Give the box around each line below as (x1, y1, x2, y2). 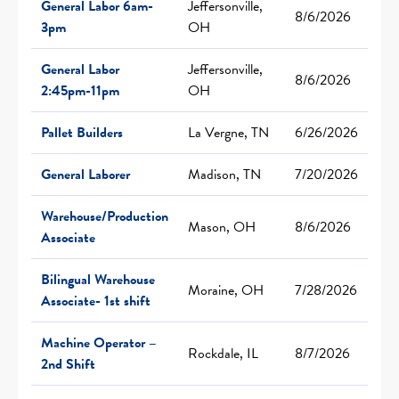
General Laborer (41, 163, 130, 185)
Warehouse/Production (41, 205, 168, 227)
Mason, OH (188, 216, 256, 238)
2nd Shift (41, 353, 95, 375)
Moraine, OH (188, 279, 264, 301)
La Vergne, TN (188, 121, 269, 143)
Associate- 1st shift (41, 289, 151, 312)
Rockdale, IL (188, 342, 258, 364)
